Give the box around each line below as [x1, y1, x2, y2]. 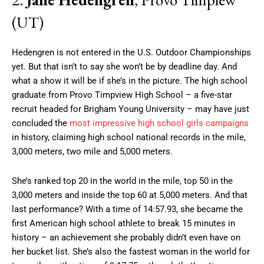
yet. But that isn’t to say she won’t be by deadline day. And [12, 61, 237, 72]
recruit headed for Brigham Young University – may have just [12, 103, 249, 114]
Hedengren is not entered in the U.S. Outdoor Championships [12, 47, 251, 58]
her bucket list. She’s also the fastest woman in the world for [12, 246, 250, 257]
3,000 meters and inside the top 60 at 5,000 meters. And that [12, 189, 247, 200]
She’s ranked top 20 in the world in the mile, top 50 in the [12, 175, 233, 186]
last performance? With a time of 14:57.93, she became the [12, 203, 243, 214]
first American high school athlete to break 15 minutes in [12, 217, 235, 229]
